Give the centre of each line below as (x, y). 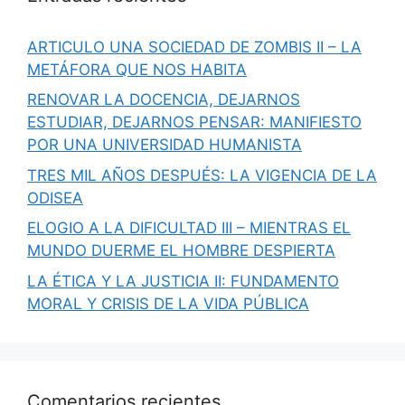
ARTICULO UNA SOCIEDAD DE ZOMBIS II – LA (194, 47)
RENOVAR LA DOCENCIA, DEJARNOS (164, 99)
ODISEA (55, 198)
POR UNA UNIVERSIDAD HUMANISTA (165, 145)
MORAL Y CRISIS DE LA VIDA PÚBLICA (168, 303)
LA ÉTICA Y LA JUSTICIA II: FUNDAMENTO (183, 281)
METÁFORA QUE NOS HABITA (137, 69)
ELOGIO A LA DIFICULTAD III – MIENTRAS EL (189, 228)
